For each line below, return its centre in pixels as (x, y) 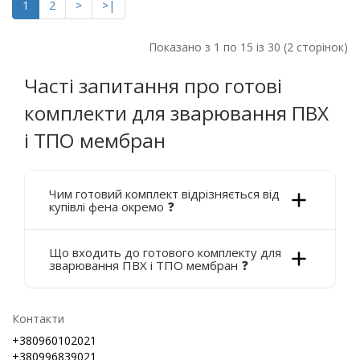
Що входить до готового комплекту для (165, 253)
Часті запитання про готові (153, 86)
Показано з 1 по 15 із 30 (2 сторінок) (248, 47)
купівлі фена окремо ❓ (112, 207)
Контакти (38, 319)
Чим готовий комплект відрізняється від (164, 194)
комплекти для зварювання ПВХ (176, 113)
